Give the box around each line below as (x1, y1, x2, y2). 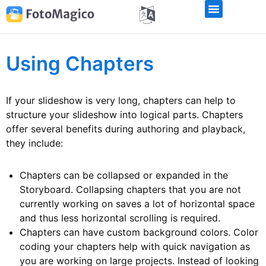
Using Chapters (6, 52, 154, 75)
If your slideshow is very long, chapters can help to (6, 94, 236, 106)
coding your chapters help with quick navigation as (20, 240, 250, 252)
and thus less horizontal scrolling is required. (20, 212, 220, 224)
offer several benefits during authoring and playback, (6, 123, 245, 135)
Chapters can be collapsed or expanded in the (20, 169, 228, 181)
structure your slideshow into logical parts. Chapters (6, 109, 243, 121)
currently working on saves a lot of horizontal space (20, 198, 255, 210)
